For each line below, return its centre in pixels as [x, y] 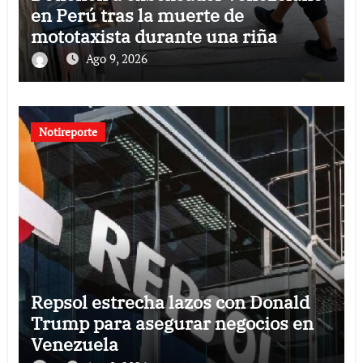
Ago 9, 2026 [116, 58]
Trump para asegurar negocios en [172, 322]
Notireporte [68, 131]
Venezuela [74, 344]
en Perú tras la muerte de [137, 15]
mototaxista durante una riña [154, 36]
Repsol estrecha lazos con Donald [170, 301]
